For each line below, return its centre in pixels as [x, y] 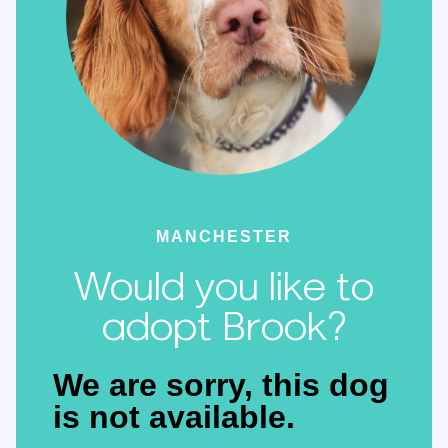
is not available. [174, 416]
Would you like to [224, 288]
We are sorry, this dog [221, 384]
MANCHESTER [224, 236]
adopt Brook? [224, 328]
